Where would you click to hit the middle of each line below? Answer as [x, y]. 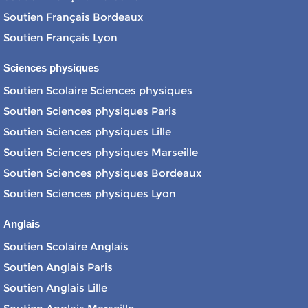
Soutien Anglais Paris [58, 267]
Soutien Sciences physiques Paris [90, 111]
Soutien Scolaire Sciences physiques [98, 90]
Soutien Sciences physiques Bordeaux [102, 173]
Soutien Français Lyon [60, 37]
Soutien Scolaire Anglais [66, 246]
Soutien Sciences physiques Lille [87, 131]
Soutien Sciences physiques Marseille [101, 152]
